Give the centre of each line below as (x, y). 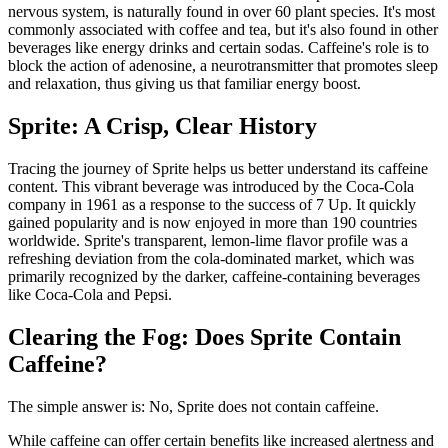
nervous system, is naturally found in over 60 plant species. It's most (221, 11)
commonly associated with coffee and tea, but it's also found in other (223, 29)
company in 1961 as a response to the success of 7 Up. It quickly (212, 204)
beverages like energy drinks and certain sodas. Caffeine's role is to (218, 47)
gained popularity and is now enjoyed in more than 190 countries (212, 222)
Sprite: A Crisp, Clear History (162, 125)
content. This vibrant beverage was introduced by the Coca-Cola (211, 186)
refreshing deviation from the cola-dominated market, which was (211, 258)
